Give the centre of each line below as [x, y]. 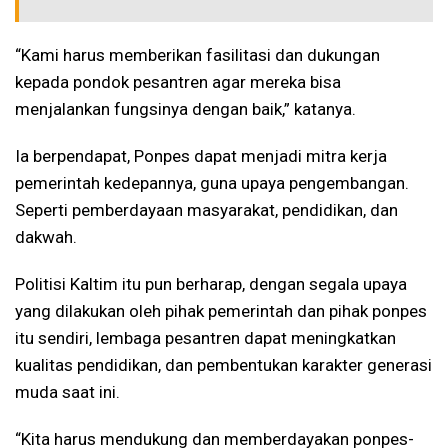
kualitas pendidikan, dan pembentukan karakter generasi [223, 364]
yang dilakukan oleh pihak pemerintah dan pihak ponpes [221, 310]
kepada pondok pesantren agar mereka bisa [178, 81]
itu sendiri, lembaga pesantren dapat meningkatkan [205, 337]
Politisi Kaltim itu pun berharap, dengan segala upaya [211, 283]
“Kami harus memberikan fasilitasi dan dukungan [197, 54]
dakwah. [46, 236]
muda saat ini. [67, 391]
